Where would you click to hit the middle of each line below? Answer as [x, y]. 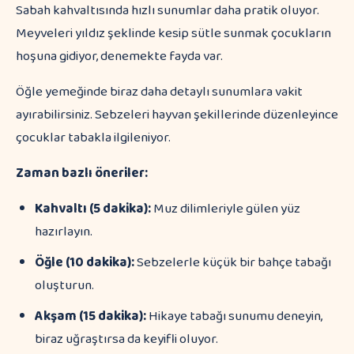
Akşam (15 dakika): [90, 316]
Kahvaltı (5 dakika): [93, 209]
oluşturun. [64, 286]
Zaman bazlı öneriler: [82, 173]
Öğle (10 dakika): [85, 263]
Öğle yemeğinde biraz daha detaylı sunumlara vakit [159, 92]
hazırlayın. [64, 232]
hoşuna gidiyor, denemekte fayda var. [119, 56]
